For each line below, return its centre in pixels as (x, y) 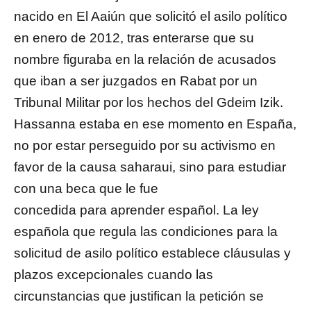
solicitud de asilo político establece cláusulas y (152, 253)
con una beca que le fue (86, 189)
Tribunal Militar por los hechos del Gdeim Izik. (149, 103)
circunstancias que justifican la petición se (139, 296)
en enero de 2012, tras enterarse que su (134, 38)
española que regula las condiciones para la (146, 232)
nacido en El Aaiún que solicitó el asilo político (151, 17)
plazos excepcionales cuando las (114, 275)
